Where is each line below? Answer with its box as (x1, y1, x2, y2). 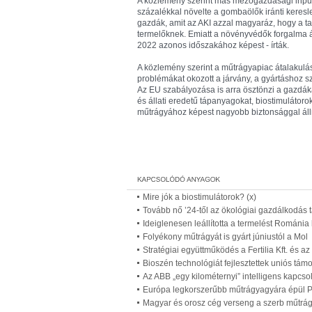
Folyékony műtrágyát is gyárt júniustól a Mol (143, 232, 308, 242)
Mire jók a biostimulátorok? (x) (143, 192, 256, 202)
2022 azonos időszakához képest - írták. (137, 40, 289, 50)
